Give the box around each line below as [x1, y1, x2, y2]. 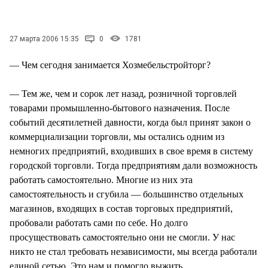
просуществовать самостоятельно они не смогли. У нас [10, 232, 235, 242]
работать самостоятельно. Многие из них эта [10, 174, 193, 185]
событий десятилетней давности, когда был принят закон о [10, 117, 251, 127]
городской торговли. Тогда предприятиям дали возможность [10, 160, 257, 170]
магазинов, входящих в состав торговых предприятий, [10, 203, 233, 214]
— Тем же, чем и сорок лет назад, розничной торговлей [10, 88, 237, 99]
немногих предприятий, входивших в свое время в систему [10, 145, 253, 156]
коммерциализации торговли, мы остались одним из [10, 131, 224, 142]
